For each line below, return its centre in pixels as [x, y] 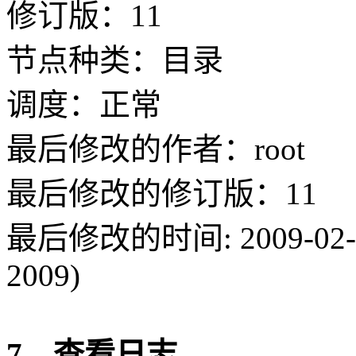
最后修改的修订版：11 [162, 193]
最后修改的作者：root [156, 149]
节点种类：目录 [115, 60]
